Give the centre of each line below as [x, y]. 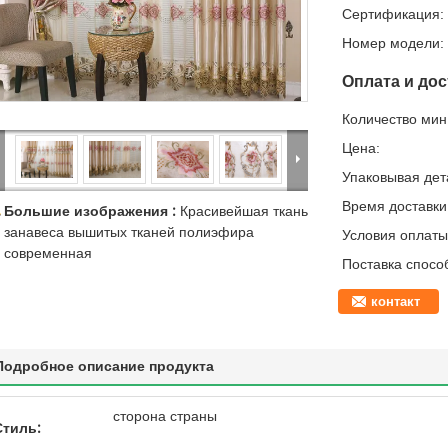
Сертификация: [393, 14]
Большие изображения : [92, 211]
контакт [395, 302]
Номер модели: [393, 43]
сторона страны [165, 416]
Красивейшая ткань [244, 211]
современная [48, 253]
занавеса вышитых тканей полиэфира [129, 232]
